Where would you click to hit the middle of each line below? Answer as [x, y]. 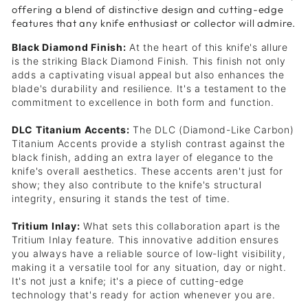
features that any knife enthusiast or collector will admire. [154, 23]
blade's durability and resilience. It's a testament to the [149, 89]
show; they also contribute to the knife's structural [137, 185]
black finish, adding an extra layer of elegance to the [143, 157]
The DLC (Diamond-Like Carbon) [212, 130]
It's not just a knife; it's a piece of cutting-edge [128, 281]
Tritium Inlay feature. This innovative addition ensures [145, 240]
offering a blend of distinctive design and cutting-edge [148, 10]
